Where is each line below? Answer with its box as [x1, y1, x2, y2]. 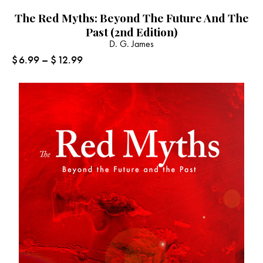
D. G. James [109, 37, 154, 50]
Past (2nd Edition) [85, 23, 178, 39]
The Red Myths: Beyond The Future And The [14, 9, 249, 25]
